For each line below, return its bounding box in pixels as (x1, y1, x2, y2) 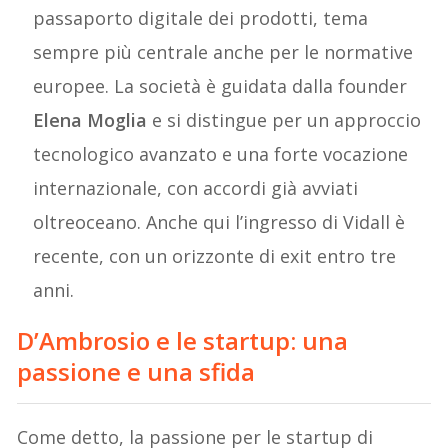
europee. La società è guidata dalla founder (33, 74, 408, 99)
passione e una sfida (17, 355, 256, 389)
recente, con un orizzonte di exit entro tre (33, 244, 397, 269)
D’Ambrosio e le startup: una (17, 324, 349, 358)
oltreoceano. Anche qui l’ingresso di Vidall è (33, 210, 406, 235)
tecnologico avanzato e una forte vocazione (33, 142, 409, 167)
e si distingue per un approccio (147, 108, 422, 133)
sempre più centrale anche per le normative (33, 40, 414, 65)
